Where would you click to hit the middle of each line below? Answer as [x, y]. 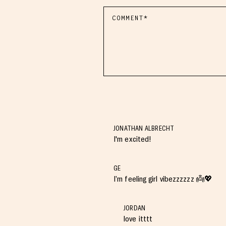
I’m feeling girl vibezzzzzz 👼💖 [163, 179]
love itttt [138, 219]
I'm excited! [133, 139]
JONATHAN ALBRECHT [144, 128]
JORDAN [135, 208]
